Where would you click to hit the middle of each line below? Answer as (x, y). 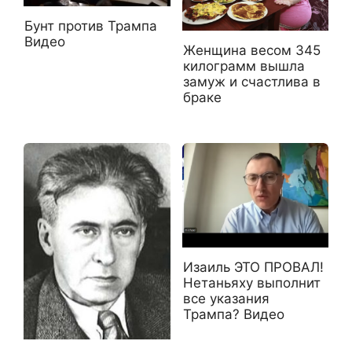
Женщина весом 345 (251, 50)
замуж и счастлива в (251, 81)
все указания (226, 299)
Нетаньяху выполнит (251, 283)
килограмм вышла (244, 66)
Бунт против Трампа (91, 26)
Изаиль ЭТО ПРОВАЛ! (253, 268)
